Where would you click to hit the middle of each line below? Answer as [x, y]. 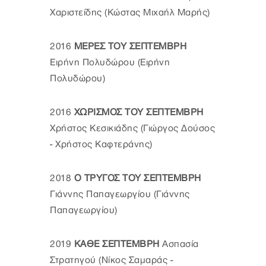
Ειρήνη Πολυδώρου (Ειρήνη [110, 62]
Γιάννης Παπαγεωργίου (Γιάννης [120, 194]
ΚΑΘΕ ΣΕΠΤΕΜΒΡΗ [115, 244]
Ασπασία [179, 244]
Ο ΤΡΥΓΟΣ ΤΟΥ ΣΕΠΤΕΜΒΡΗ [136, 178]
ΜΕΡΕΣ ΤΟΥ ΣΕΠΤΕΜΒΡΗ [129, 46]
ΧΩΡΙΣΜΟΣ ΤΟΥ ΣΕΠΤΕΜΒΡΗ [137, 112]
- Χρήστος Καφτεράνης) [101, 144]
